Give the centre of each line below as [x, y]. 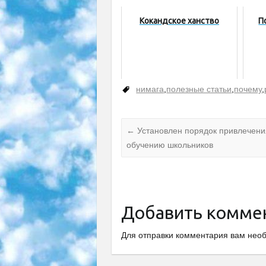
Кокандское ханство [179, 21]
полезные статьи [199, 89]
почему [248, 89]
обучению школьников [170, 145]
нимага [150, 89]
